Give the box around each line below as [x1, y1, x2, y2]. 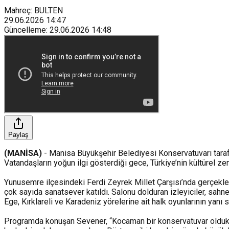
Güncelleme [4, 25, 46, 35]
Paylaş [8, 130, 29, 139]
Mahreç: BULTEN [4, 5, 63, 15]
